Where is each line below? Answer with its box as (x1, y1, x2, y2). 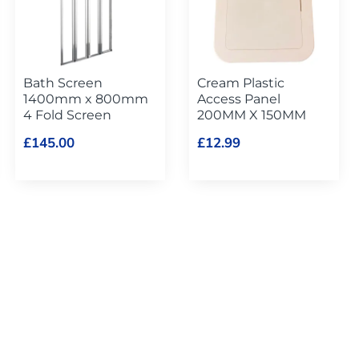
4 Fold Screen (23, 107, 112, 123)
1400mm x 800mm (23, 91, 149, 107)
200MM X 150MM (197, 107, 307, 123)
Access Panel (197, 91, 281, 107)
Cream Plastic (197, 75, 285, 91)
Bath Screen (23, 75, 103, 91)
